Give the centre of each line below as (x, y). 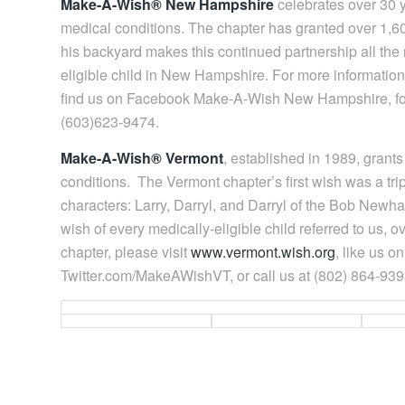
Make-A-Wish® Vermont (142, 157)
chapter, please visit (126, 251)
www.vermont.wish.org (263, 251)
